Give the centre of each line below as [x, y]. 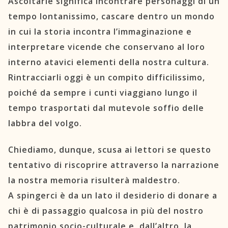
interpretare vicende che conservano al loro [107, 47]
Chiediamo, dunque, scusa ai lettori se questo [110, 150]
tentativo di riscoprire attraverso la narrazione [114, 165]
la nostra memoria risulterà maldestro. [94, 180]
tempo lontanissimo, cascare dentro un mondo [111, 16]
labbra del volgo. [45, 123]
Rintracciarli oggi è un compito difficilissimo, [107, 77]
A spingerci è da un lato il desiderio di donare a [113, 196]
